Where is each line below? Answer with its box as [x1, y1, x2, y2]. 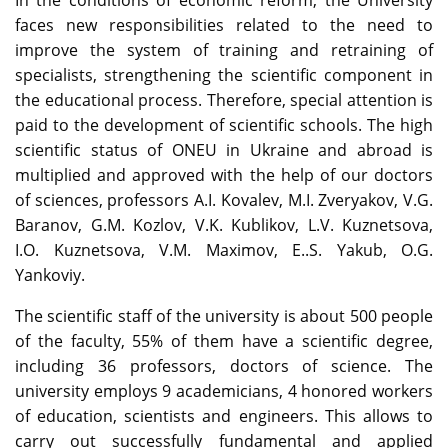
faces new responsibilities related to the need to [15, 14, 433, 37]
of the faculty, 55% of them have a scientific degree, [15, 330, 433, 353]
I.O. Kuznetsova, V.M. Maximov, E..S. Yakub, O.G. [15, 239, 433, 262]
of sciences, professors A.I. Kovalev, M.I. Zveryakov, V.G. [15, 189, 433, 212]
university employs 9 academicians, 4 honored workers [15, 380, 433, 403]
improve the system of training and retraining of [15, 39, 433, 62]
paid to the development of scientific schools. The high [15, 114, 433, 137]
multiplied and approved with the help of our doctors [15, 164, 433, 187]
